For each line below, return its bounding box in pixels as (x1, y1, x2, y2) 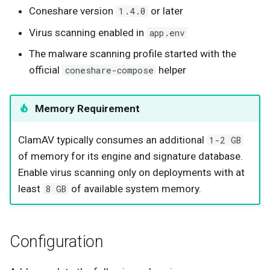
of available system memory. (69, 182, 202, 195)
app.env (149, 27, 185, 39)
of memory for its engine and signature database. (17, 149, 243, 162)
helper (155, 64, 186, 77)
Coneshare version (29, 5, 116, 17)
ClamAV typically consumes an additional (17, 133, 207, 146)
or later (148, 5, 183, 17)
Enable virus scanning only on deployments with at (17, 166, 245, 178)
